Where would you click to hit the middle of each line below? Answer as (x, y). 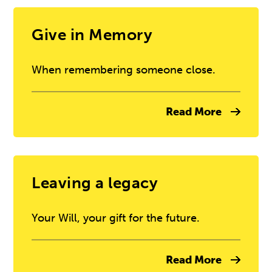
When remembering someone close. (124, 70)
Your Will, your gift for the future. (116, 218)
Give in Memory (92, 35)
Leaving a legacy (95, 183)
